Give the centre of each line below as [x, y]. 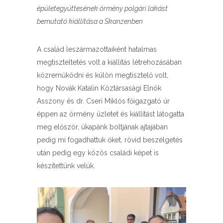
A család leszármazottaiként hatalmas [97, 50]
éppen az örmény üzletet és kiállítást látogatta [111, 114]
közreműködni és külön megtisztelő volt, [103, 75]
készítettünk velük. [66, 166]
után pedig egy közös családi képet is [98, 153]
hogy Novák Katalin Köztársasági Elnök [99, 88]
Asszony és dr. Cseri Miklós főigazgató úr [103, 101]
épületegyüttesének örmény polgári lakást [102, 9]
